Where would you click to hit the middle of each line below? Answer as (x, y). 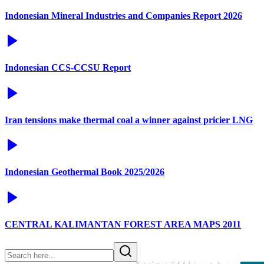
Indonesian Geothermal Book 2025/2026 (85, 172)
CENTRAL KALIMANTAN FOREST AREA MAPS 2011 (123, 225)
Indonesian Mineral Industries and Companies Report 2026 (123, 15)
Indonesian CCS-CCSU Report (68, 68)
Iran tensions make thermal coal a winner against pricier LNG (129, 120)
